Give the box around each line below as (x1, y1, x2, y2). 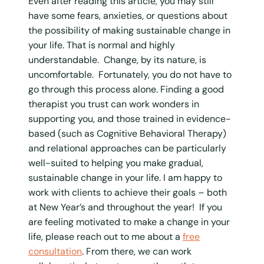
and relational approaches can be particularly (28, 141, 226, 154)
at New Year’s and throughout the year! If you (28, 200, 222, 213)
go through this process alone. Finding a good (28, 82, 224, 95)
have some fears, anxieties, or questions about (28, 9, 227, 22)
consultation (28, 245, 82, 258)
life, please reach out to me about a (28, 230, 183, 243)
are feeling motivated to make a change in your (28, 215, 230, 228)
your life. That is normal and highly (28, 38, 175, 51)
